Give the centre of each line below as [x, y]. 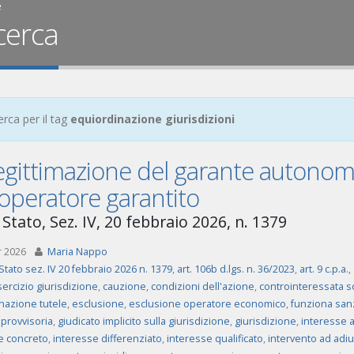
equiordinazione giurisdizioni [152, 119]
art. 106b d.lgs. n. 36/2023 [235, 269]
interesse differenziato [107, 339]
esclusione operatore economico [207, 304]
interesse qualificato [215, 339]
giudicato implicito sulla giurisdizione [143, 321]
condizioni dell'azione [202, 286]
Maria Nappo [77, 252]
